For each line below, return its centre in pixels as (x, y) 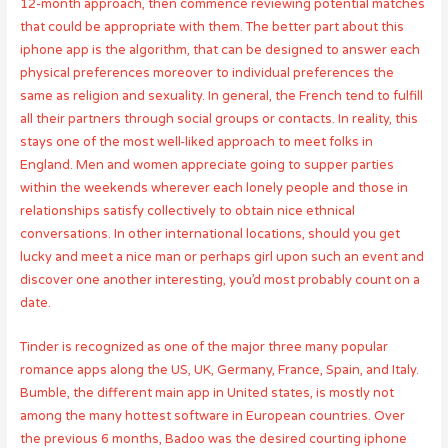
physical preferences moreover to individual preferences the (206, 73)
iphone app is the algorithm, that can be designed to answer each (219, 50)
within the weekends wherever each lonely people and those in (213, 188)
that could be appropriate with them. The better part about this (211, 27)
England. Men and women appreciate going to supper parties (206, 165)
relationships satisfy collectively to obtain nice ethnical (187, 211)
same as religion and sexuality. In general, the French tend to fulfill (221, 96)
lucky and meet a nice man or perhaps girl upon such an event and (221, 257)
